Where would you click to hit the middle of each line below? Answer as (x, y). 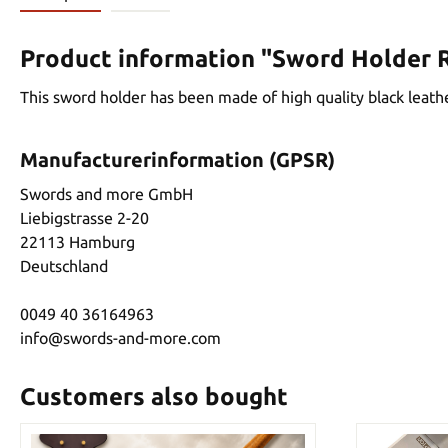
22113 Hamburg (77, 241)
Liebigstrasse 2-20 (84, 217)
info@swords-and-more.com (120, 337)
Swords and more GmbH (106, 193)
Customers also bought (154, 396)
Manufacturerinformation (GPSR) (177, 159)
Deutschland (64, 265)
